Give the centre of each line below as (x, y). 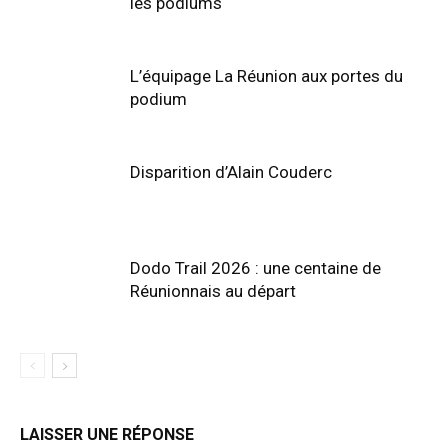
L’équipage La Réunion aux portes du (266, 75)
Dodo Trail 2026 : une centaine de (255, 267)
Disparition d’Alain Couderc (231, 171)
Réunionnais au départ (213, 290)
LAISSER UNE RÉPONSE (107, 434)
